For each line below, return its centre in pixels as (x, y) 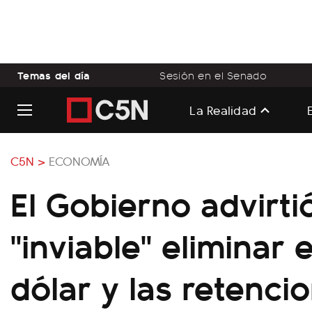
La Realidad (223, 109)
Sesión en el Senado (213, 75)
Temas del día (54, 75)
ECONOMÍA (79, 161)
